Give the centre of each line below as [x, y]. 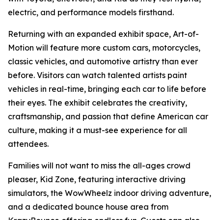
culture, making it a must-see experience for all [97, 130]
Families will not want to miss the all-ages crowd [99, 165]
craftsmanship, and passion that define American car [108, 116]
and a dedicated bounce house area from [88, 207]
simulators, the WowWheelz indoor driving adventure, [110, 193]
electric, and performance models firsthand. [91, 12]
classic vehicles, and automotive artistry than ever [103, 61]
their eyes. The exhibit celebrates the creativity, [97, 103]
